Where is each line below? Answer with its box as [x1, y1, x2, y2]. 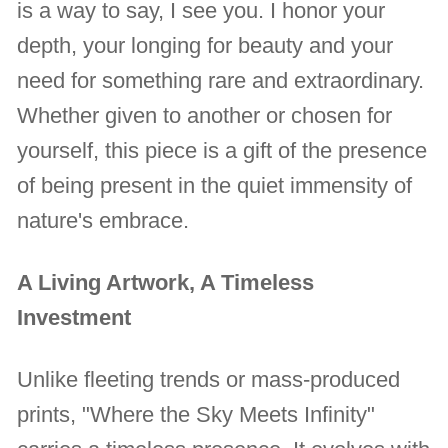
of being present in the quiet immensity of [17, 173, 413, 199]
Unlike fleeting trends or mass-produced [17, 367, 401, 393]
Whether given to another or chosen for [17, 103, 393, 129]
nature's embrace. [17, 208, 190, 234]
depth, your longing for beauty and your [17, 33, 394, 59]
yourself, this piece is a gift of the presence [17, 138, 428, 164]
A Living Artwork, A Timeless [17, 270, 315, 296]
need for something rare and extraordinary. [17, 68, 425, 94]
